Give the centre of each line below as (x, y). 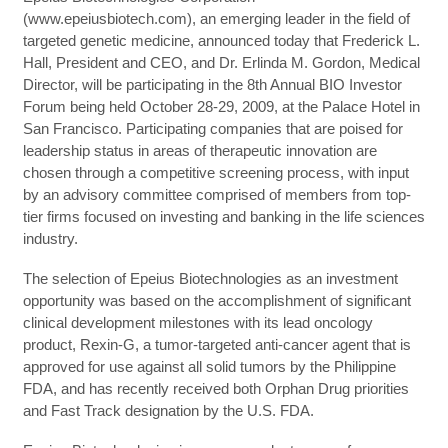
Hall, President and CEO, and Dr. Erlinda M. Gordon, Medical (221, 62)
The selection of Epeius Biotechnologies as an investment (210, 278)
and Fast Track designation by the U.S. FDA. (168, 410)
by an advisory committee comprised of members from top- (216, 194)
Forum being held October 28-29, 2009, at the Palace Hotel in (221, 106)
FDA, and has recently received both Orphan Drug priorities (215, 388)
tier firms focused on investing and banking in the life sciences (223, 216)
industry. (50, 238)
